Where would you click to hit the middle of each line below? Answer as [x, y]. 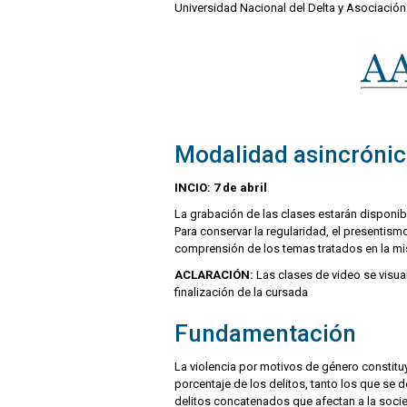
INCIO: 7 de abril [221, 188]
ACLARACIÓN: [214, 275]
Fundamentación [265, 334]
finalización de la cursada [241, 293]
